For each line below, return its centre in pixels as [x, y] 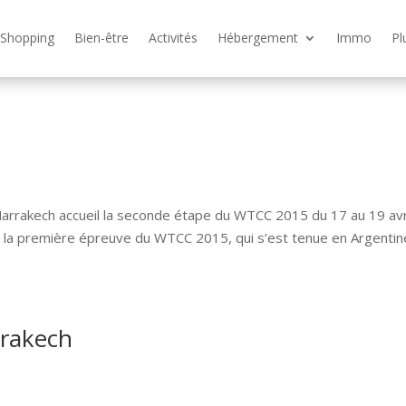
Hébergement [257, 38]
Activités [173, 38]
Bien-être [101, 38]
